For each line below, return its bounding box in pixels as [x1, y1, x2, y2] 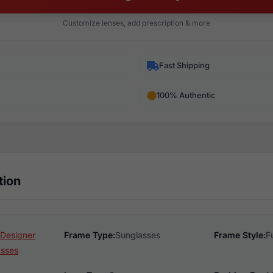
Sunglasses [115, 230, 160, 240]
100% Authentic [157, 90, 216, 100]
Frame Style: [214, 230, 266, 240]
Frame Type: [63, 230, 115, 240]
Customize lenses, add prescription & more [63, 18, 210, 27]
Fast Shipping [159, 60, 210, 70]
